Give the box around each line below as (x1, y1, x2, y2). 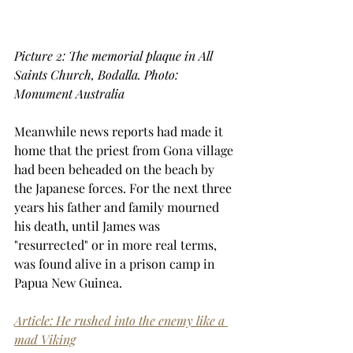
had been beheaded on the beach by (14, 161, 217, 178)
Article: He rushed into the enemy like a (14, 312, 228, 329)
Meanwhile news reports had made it (14, 123, 226, 140)
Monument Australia (14, 85, 124, 102)
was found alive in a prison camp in (14, 255, 218, 273)
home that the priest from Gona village (14, 142, 236, 159)
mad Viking (14, 331, 76, 348)
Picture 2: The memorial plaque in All (14, 47, 216, 65)
